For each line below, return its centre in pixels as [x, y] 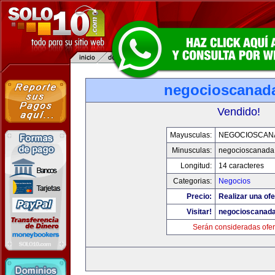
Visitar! [199, 212]
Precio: [199, 196]
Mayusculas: [191, 135]
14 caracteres [241, 166]
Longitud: [196, 166]
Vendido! [239, 112]
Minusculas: [192, 150]
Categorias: [192, 181]
